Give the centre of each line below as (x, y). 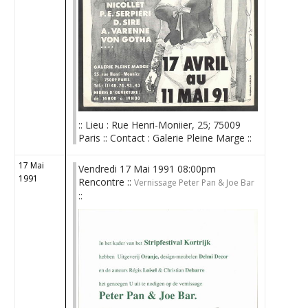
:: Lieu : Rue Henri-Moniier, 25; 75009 (160, 124)
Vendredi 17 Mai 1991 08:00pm (147, 169)
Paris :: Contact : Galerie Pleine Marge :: (165, 137)
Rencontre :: (107, 182)
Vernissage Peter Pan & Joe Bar (195, 183)
